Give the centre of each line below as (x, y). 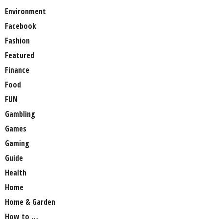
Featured (20, 55)
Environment (25, 11)
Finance (17, 70)
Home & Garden (30, 202)
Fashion (17, 41)
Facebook (21, 26)
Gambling (20, 114)
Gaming (17, 143)
